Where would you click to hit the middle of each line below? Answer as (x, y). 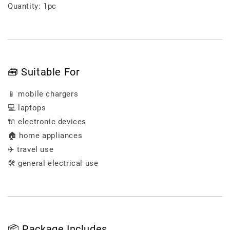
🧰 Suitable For (44, 72)
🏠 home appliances (45, 135)
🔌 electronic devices (47, 121)
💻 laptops (27, 108)
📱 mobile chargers (43, 94)
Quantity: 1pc (32, 6)
